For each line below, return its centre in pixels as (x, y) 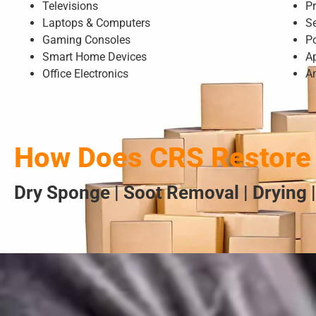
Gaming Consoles (86, 40)
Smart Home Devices (95, 57)
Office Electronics (85, 74)
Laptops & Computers (96, 23)
